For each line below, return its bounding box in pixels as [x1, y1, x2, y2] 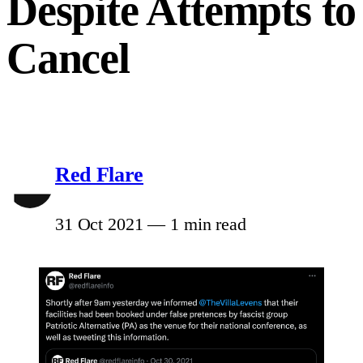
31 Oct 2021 [55, 215, 143, 235]
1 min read [165, 215, 246, 235]
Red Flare [55, 163, 144, 187]
